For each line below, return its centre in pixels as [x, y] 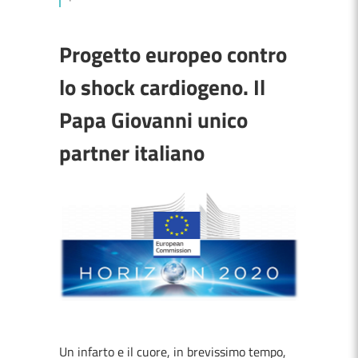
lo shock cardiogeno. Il [162, 87]
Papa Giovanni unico [153, 119]
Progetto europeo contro [173, 54]
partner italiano [132, 152]
